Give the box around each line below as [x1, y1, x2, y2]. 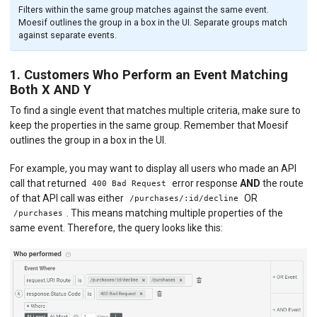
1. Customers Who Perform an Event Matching [10, 67, 288, 83]
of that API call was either [10, 192, 126, 204]
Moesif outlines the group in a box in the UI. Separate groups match [18, 17, 288, 28]
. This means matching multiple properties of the [66, 207, 283, 219]
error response [169, 177, 240, 189]
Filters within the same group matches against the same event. [18, 4, 270, 15]
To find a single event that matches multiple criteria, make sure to [10, 105, 301, 117]
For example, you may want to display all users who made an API [10, 162, 296, 174]
